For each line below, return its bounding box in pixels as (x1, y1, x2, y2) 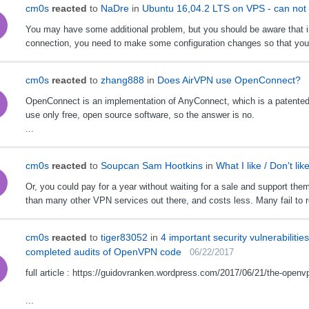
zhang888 (100, 74, 144, 86)
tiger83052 (100, 232, 148, 243)
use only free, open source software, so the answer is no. (25, 110, 255, 121)
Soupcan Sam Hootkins (100, 160, 203, 172)
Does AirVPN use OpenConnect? (157, 74, 301, 86)
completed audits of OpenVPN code (25, 246, 181, 258)
